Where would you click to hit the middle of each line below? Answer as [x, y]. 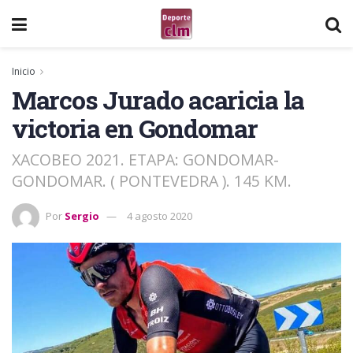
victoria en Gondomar [135, 128]
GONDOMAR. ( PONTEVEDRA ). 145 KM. [152, 180]
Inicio [24, 71]
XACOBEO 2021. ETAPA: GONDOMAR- [145, 159]
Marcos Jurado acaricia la [158, 100]
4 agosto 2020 [160, 216]
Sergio [82, 216]
